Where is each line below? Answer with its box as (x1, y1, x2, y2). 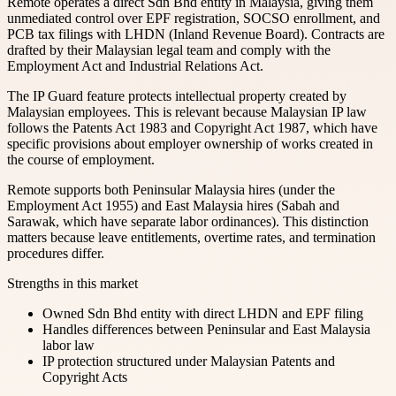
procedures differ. (7, 245, 104, 261)
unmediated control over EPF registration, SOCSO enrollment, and (7, 10, 380, 26)
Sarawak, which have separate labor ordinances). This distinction (7, 213, 369, 229)
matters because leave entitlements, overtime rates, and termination (7, 229, 376, 245)
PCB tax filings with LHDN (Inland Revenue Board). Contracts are (7, 26, 385, 42)
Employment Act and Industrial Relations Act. (7, 57, 263, 73)
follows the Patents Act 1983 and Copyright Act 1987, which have (7, 119, 377, 135)
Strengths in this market (7, 275, 138, 291)
